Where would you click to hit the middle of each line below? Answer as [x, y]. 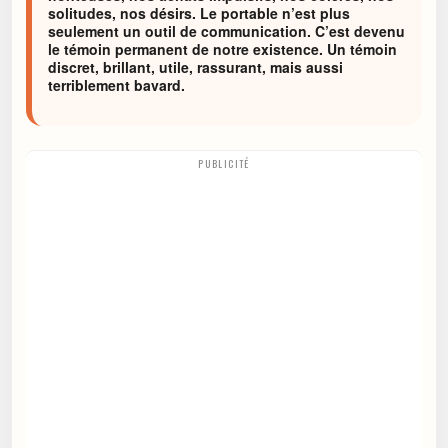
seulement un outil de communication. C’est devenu [226, 31]
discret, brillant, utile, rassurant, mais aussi [195, 67]
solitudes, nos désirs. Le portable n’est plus [199, 13]
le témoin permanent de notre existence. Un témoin [222, 49]
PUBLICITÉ [224, 164]
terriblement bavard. [116, 85]
